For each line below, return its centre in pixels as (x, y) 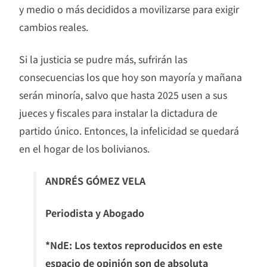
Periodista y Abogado (95, 213)
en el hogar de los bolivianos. (84, 149)
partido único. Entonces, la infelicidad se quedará (129, 131)
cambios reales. (54, 27)
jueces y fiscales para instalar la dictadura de (118, 113)
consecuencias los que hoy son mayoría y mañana (131, 77)
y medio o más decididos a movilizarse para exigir (129, 9)
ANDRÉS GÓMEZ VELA (95, 181)
